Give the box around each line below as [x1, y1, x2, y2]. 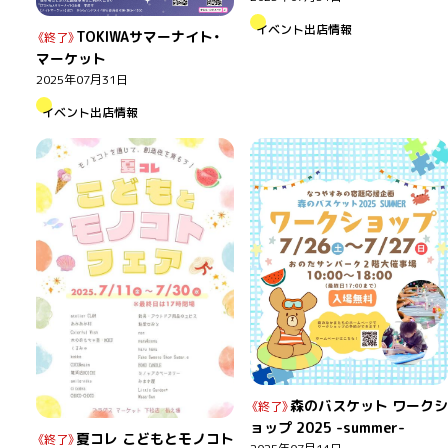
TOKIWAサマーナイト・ [75, 26, 221, 46]
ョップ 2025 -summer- [249, 418, 405, 438]
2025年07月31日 [35, 70, 128, 88]
